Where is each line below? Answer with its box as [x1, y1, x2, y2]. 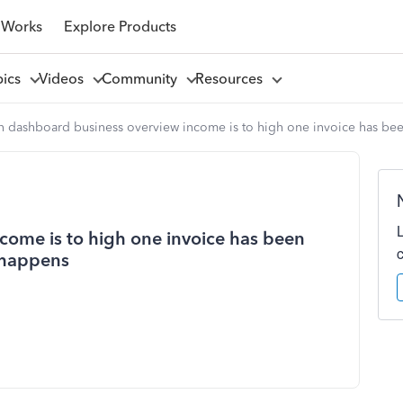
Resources [194, 69, 270, 87]
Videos [38, 69, 91, 87]
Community [101, 69, 184, 87]
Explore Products [63, 17, 176, 35]
